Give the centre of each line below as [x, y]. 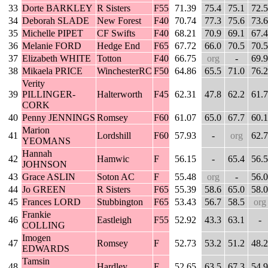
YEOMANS [46, 141]
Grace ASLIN [49, 177]
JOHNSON [45, 165]
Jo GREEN [44, 190]
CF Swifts [116, 33]
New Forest [119, 21]
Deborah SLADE [56, 21]
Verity [33, 84]
